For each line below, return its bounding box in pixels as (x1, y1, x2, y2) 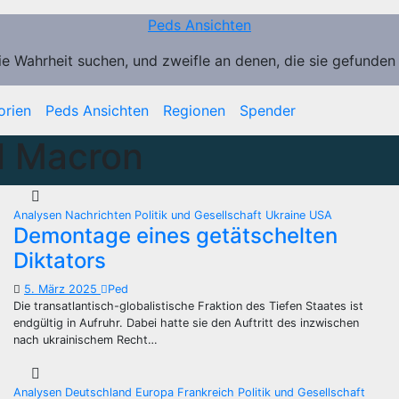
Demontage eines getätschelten (13, 223, 338, 248)
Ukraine (265, 208, 309, 222)
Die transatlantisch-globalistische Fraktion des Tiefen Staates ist (13, 299, 363, 313)
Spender (240, 102, 296, 119)
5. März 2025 (24, 282, 101, 296)
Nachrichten (65, 208, 134, 222)
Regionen (163, 102, 225, 119)
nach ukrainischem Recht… (13, 333, 158, 346)
